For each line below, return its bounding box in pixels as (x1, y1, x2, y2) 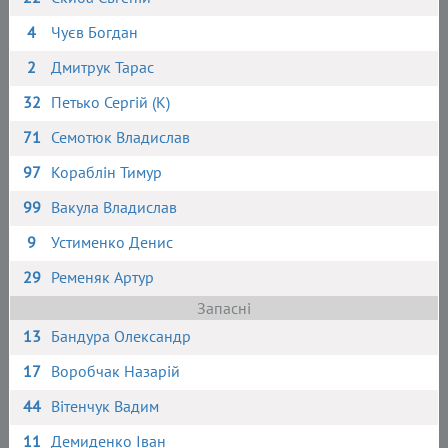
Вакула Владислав (51, 197, 178, 217)
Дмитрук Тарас (51, 57, 155, 77)
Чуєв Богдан (51, 22, 139, 42)
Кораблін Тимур (51, 162, 163, 182)
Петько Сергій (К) (51, 92, 171, 112)
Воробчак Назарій (51, 361, 181, 381)
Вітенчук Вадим (51, 396, 160, 416)
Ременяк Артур (51, 267, 155, 287)
